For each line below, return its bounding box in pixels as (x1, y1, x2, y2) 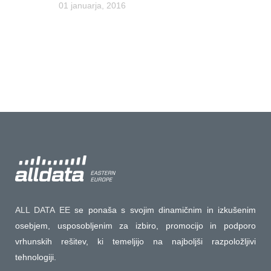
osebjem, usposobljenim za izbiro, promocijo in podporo (15, 221, 256, 231)
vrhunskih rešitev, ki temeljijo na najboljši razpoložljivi (15, 237, 256, 247)
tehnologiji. (15, 252, 56, 263)
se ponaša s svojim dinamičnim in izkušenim (70, 205, 256, 215)
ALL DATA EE (15, 205, 70, 215)
